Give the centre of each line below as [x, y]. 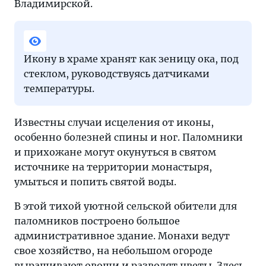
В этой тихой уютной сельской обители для [126, 206]
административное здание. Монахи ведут [122, 236]
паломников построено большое [97, 221]
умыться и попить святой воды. [95, 182]
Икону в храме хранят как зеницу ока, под [131, 59]
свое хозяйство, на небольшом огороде [113, 251]
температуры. [59, 88]
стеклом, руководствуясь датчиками [117, 74]
